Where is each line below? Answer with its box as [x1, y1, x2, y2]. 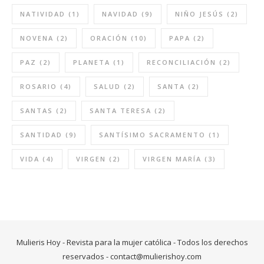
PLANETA [73, 57, 110, 67]
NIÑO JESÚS [175, 9, 224, 18]
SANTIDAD [20, 130, 62, 139]
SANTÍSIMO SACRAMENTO [99, 130, 206, 139]
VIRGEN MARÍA [143, 154, 202, 163]
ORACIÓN [90, 33, 128, 42]
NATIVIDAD [20, 9, 65, 18]
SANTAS [20, 105, 53, 115]
